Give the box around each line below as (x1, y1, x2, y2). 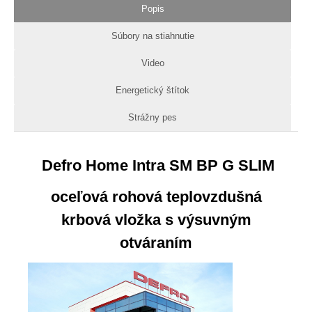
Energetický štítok (116, 84, 189, 95)
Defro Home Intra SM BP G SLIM (38, 156, 274, 174)
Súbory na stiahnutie (111, 30, 194, 41)
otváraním (120, 233, 192, 251)
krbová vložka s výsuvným (61, 210, 251, 228)
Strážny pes (128, 111, 177, 123)
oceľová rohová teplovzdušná (50, 187, 262, 205)
